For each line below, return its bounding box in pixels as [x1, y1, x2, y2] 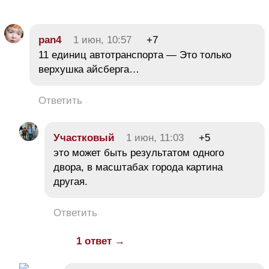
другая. [53, 176, 88, 188]
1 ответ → [76, 235, 125, 247]
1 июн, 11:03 [126, 132, 184, 144]
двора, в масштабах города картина [53, 162, 223, 174]
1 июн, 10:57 [73, 34, 131, 46]
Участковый [53, 132, 114, 144]
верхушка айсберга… [38, 64, 139, 76]
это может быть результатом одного [53, 147, 224, 159]
